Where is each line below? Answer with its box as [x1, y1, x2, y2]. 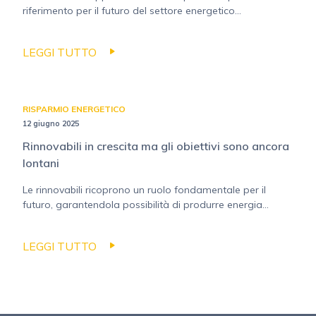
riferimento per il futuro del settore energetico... [23, 4, 241, 17]
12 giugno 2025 [23, 119, 79, 128]
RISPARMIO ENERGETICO [23, 103, 126, 114]
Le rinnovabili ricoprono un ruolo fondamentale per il [23, 183, 266, 196]
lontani [23, 155, 59, 170]
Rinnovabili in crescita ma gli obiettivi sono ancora [23, 138, 289, 153]
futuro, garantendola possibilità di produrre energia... [23, 197, 269, 211]
